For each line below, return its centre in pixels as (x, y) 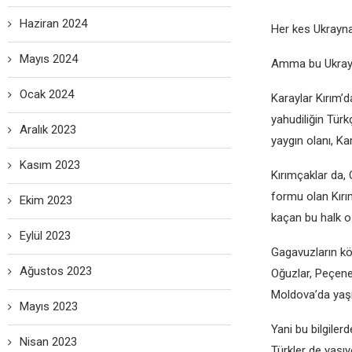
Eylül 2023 (45, 236)
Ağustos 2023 (56, 271)
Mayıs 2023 (49, 307)
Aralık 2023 (48, 130)
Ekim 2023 (46, 201)
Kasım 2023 (50, 165)
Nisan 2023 (48, 342)
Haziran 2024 (53, 24)
